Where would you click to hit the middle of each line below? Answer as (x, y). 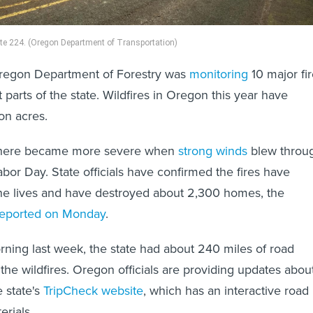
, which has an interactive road (226, 290)
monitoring (219, 74)
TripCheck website (93, 290)
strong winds (213, 151)
